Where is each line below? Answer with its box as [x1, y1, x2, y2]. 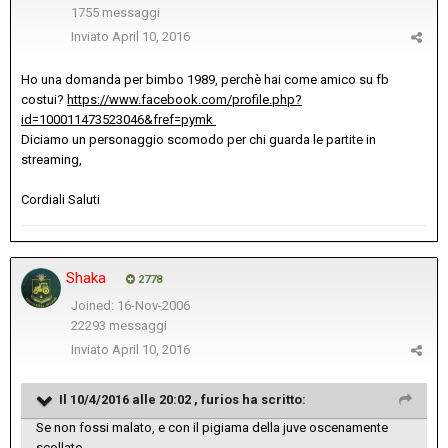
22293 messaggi [70, 318, 167, 334]
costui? [21, 92, 67, 108]
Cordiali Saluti [21, 192, 100, 208]
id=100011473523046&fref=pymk [21, 112, 216, 128]
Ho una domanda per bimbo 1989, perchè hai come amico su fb [21, 72, 389, 88]
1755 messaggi [70, 5, 160, 21]
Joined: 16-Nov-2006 [70, 298, 190, 314]
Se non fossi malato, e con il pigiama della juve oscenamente [36, 420, 388, 436]
